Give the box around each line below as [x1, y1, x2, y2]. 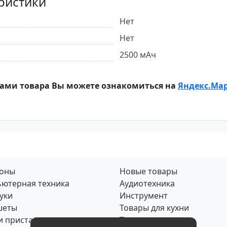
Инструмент [120, 190, 168, 201]
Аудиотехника [120, 178, 175, 189]
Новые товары [120, 166, 177, 177]
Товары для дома [120, 214, 187, 225]
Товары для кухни [120, 202, 189, 213]
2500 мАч [120, 49, 156, 60]
